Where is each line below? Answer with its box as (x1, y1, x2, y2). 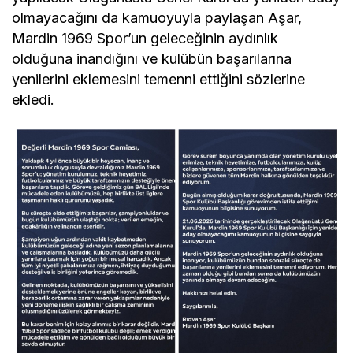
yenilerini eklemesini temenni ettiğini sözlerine (12, 70, 306, 87)
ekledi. (12, 91, 54, 108)
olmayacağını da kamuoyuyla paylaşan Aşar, (12, 9, 303, 26)
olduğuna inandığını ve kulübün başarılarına (12, 50, 292, 67)
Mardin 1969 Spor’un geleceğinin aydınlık (12, 29, 279, 46)
